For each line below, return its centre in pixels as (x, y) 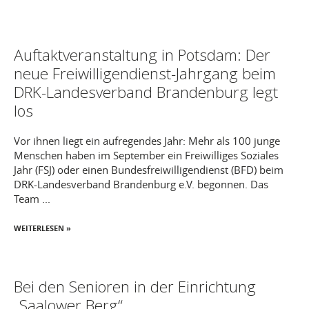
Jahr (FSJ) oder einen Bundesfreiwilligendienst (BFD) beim (149, 169)
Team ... (32, 198)
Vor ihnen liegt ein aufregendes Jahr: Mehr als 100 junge (147, 140)
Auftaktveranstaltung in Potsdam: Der (142, 54)
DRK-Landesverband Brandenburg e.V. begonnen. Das (141, 184)
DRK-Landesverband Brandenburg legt (146, 92)
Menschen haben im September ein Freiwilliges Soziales (146, 155)
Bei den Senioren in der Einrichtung (135, 287)
